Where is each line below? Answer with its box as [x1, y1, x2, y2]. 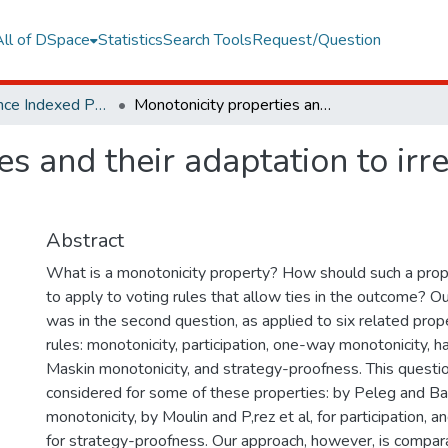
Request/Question [251, 29, 381, 51]
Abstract [46, 227, 124, 254]
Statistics [97, 29, 163, 51]
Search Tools [162, 29, 252, 51]
